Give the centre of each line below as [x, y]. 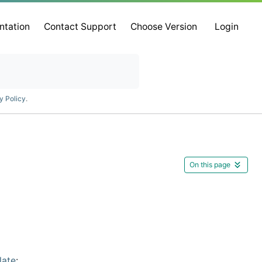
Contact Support [80, 27]
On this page [210, 164]
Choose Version [164, 27]
